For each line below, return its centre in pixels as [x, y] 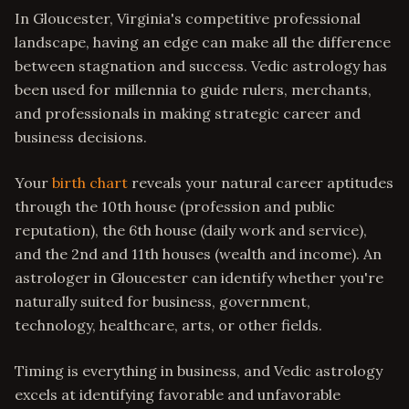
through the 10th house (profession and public [175, 206]
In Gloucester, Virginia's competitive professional [188, 18]
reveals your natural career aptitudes [261, 183]
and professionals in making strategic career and [188, 113]
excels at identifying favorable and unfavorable [178, 394]
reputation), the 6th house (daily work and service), [191, 230]
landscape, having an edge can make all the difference [203, 42]
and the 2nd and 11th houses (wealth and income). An [198, 254]
